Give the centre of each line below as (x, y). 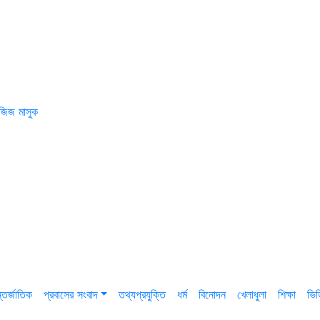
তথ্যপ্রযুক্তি (142, 294)
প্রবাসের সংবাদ (70, 294)
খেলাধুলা (252, 294)
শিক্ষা (287, 294)
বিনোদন (212, 294)
